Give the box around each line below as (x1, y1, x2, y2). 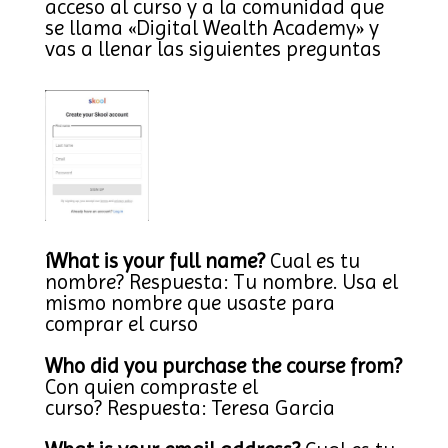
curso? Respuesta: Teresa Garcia (44, 396, 335, 421)
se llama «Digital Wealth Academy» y (44, 16, 379, 40)
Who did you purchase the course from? (44, 354, 402, 379)
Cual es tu (264, 249, 360, 274)
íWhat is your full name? (44, 249, 265, 274)
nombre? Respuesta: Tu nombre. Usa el (44, 270, 398, 295)
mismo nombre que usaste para (44, 291, 335, 316)
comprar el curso (44, 312, 198, 337)
